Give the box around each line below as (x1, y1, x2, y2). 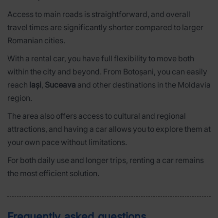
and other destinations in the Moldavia (76, 79, 211, 90)
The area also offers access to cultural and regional (7, 110, 186, 121)
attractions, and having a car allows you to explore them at (7, 124, 211, 134)
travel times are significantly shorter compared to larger (7, 22, 203, 32)
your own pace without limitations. (7, 137, 127, 147)
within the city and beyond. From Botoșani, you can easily (7, 66, 207, 76)
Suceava (45, 79, 76, 90)
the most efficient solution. (7, 168, 99, 178)
